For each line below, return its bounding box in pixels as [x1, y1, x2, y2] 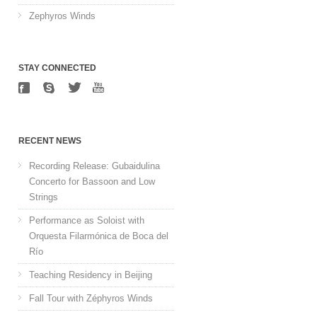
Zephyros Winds [29, 11, 96, 21]
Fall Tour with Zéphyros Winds [29, 293, 153, 304]
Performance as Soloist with [29, 215, 144, 226]
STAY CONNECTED [18, 63, 96, 73]
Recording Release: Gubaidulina [29, 161, 160, 171]
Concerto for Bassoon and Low [29, 176, 155, 187]
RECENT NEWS [18, 136, 81, 146]
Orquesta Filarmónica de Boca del [29, 231, 168, 241]
